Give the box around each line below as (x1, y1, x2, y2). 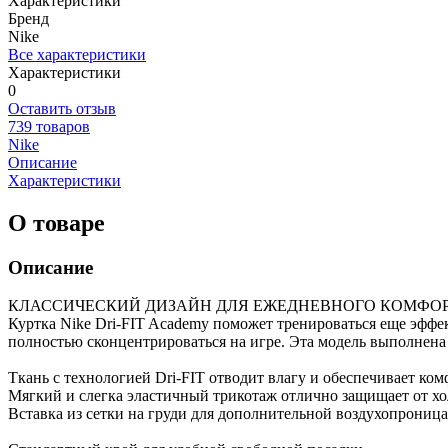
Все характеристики (8, 45, 146, 63)
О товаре (8, 209, 105, 236)
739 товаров (8, 117, 90, 135)
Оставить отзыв (8, 99, 116, 117)
